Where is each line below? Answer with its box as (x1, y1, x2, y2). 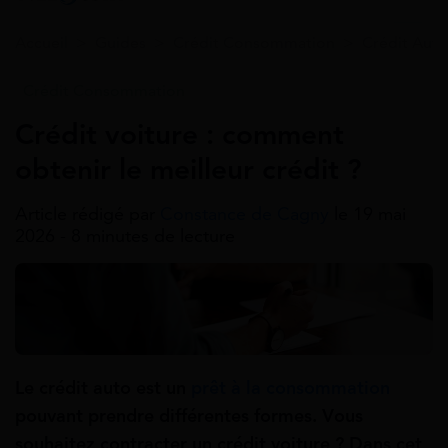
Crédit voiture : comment (15, 117, 344, 152)
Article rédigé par (15, 203, 160, 225)
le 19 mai (334, 203, 406, 225)
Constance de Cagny (160, 203, 334, 225)
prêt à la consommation (191, 376, 390, 399)
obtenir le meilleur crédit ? (15, 152, 362, 187)
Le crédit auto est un (15, 376, 191, 399)
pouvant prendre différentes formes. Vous (15, 404, 363, 427)
